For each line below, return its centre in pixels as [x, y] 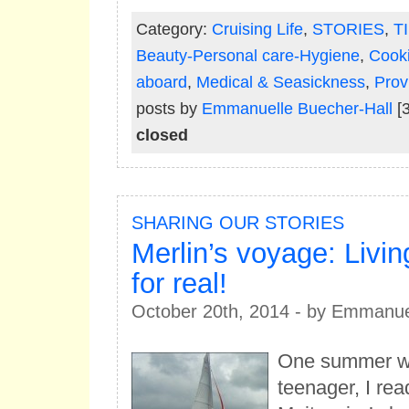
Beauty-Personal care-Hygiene [247, 56]
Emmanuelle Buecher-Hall [297, 109]
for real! [179, 283]
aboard [161, 82]
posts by [168, 109]
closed [162, 135]
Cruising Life [257, 29]
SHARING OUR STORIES [237, 223]
